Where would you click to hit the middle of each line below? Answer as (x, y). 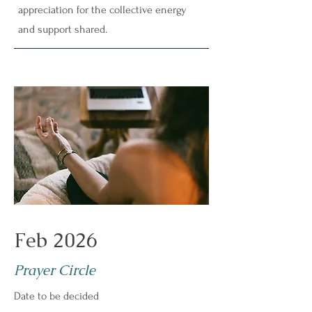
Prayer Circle (55, 270)
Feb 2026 (56, 240)
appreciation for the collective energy (102, 10)
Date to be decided (56, 296)
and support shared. (63, 29)
